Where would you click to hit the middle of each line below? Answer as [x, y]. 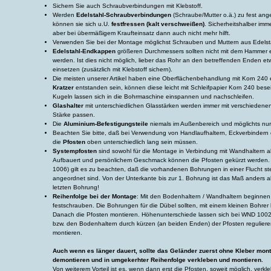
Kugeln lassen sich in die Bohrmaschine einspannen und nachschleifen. [153, 96]
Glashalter [69, 106]
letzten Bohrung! [76, 187]
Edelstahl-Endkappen [85, 51]
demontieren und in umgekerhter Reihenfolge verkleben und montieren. [158, 260]
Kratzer [63, 87]
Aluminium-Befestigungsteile [106, 124]
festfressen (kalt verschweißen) [158, 24]
